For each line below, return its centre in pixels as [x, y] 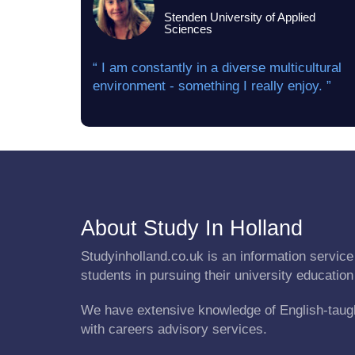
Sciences [188, 29]
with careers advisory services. [174, 329]
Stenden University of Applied [240, 17]
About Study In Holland [192, 228]
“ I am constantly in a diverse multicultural [217, 68]
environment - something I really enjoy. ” [212, 86]
